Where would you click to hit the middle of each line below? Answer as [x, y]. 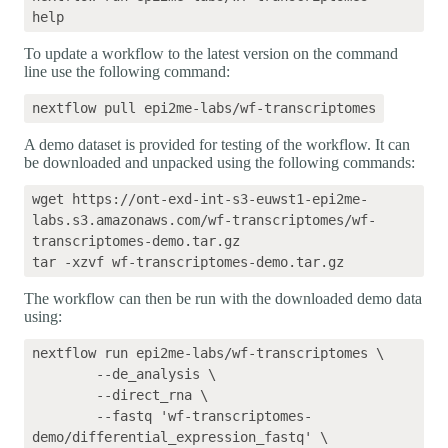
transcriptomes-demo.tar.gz [136, 240]
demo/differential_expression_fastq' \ [180, 436]
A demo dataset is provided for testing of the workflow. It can [217, 144]
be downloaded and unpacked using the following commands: [219, 162]
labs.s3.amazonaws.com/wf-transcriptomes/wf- [204, 219]
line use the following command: [127, 71]
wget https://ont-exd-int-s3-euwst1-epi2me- [200, 198]
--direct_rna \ [64, 394]
